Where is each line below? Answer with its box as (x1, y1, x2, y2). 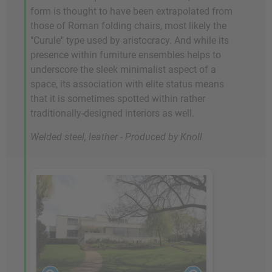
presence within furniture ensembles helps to (30, 49, 221, 61)
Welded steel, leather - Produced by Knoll (30, 131, 202, 143)
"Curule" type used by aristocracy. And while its (30, 35, 229, 47)
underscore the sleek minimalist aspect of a (30, 64, 216, 76)
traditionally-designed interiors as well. (30, 107, 194, 120)
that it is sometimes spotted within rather (30, 93, 205, 105)
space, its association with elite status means (30, 78, 224, 90)
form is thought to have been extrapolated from (30, 5, 233, 18)
